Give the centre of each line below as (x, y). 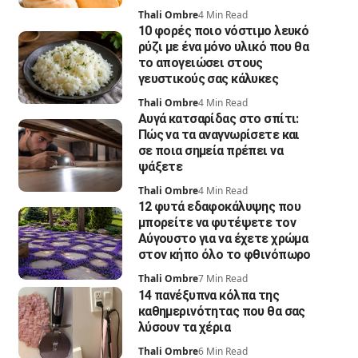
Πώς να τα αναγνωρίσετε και (219, 135)
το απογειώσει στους (200, 63)
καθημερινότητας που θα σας (221, 311)
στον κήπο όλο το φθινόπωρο (224, 255)
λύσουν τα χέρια (184, 327)
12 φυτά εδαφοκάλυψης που (219, 207)
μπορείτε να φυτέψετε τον (217, 223)
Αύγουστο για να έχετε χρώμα (223, 239)
